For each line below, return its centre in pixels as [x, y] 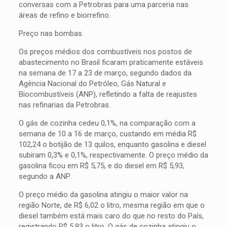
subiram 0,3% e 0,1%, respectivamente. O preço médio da [113, 155]
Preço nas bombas [50, 33]
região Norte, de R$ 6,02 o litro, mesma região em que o [111, 205]
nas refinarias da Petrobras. [64, 105]
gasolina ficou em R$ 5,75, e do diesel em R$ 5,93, [101, 166]
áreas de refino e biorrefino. [64, 15]
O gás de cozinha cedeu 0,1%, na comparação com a [107, 123]
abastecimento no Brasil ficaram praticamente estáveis [111, 62]
